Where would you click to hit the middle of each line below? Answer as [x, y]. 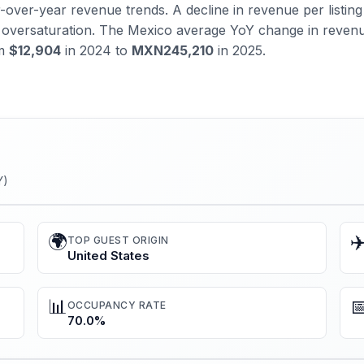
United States [108, 256]
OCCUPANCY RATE [117, 305]
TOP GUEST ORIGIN [118, 240]
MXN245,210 [173, 50]
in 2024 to [96, 50]
